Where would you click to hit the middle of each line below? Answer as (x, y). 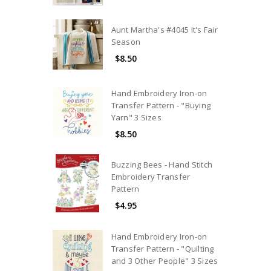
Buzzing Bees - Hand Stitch (162, 165)
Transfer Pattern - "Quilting (162, 248)
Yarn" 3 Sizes (136, 117)
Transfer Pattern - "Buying (161, 105)
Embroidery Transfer (151, 177)
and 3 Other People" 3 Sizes (165, 260)
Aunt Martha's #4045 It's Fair (164, 29)
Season (126, 41)
